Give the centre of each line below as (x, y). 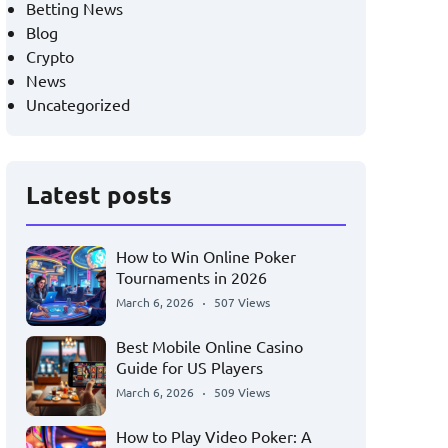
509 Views (242, 392)
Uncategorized (78, 104)
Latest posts (99, 194)
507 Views (242, 302)
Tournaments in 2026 (191, 277)
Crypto (50, 56)
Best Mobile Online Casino (209, 346)
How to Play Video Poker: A (214, 436)
